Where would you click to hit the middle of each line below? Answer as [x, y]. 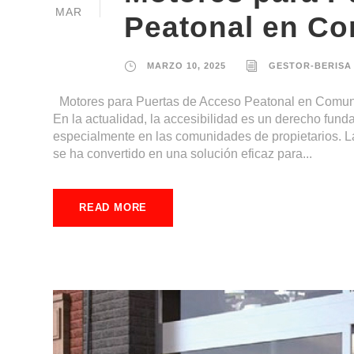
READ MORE [113, 208]
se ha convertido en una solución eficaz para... [183, 154]
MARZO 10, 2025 [186, 66]
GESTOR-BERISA [310, 66]
